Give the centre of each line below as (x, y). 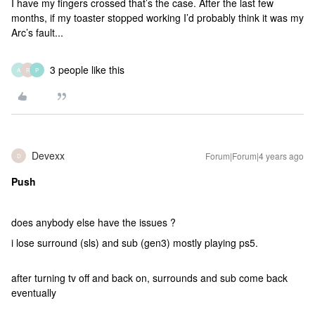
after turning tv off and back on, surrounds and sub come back (149, 278)
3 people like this (87, 70)
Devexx (48, 155)
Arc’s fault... (37, 32)
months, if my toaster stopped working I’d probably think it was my (157, 18)
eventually (35, 292)
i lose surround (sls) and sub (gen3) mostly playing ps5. (136, 243)
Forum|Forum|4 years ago (255, 156)
